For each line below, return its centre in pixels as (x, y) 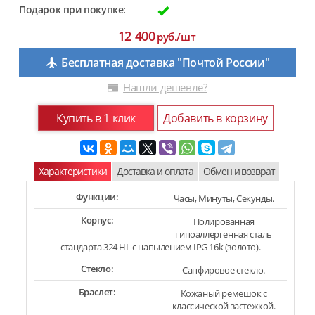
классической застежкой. (224, 306)
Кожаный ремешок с (224, 293)
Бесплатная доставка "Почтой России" (166, 63)
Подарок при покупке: (72, 9)
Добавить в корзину (216, 118)
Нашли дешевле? (165, 87)
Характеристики (73, 171)
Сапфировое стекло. (224, 270)
